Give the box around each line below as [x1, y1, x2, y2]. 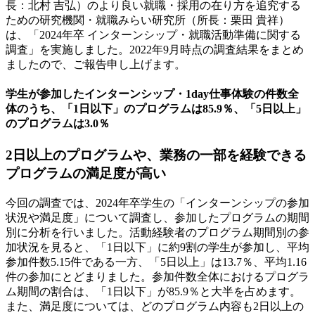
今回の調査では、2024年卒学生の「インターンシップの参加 [6, 196, 309, 209]
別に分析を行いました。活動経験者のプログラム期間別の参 [6, 226, 309, 238]
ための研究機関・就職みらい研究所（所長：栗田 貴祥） [6, 13, 290, 26]
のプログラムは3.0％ [6, 117, 110, 129]
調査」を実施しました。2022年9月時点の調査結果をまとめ [6, 43, 304, 56]
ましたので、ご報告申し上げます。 [6, 58, 186, 70]
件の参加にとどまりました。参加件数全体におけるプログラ [6, 270, 309, 283]
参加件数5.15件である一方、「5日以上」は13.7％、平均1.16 [6, 255, 307, 268]
